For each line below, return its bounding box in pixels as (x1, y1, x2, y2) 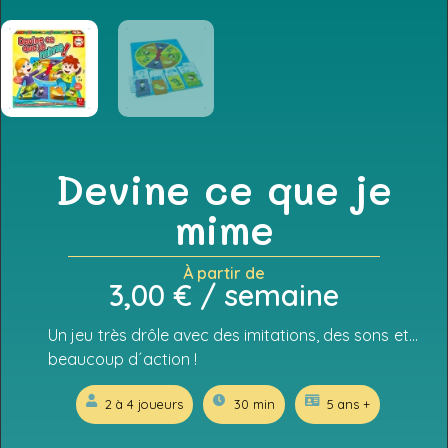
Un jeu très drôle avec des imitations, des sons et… (48, 324, 418, 345)
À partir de (183, 263, 265, 284)
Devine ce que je (56, 162, 392, 215)
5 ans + (326, 396, 370, 413)
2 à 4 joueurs (104, 396, 183, 413)
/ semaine (192, 277, 339, 314)
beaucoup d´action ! (48, 348, 198, 369)
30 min (233, 396, 275, 413)
